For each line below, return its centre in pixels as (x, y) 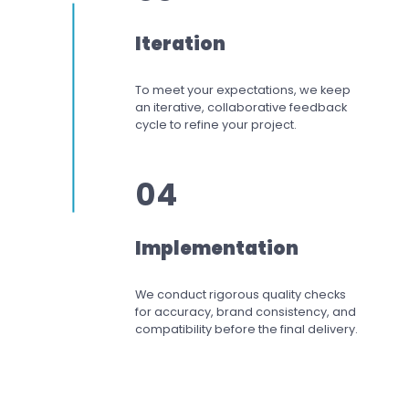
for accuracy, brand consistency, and (246, 311)
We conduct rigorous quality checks (241, 294)
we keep (325, 89)
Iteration (180, 44)
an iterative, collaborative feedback (241, 107)
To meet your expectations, (217, 89)
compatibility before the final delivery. (246, 329)
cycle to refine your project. (216, 124)
